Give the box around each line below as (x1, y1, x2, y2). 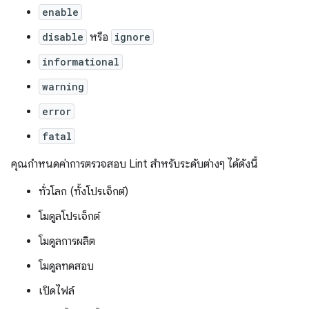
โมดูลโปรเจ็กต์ (39, 209, 100, 223)
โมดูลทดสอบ (39, 259, 94, 273)
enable (42, 5, 79, 19)
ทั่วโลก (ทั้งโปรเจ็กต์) (39, 184, 128, 199)
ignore (114, 30, 150, 43)
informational (42, 54, 119, 68)
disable (42, 30, 83, 43)
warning (42, 79, 84, 93)
